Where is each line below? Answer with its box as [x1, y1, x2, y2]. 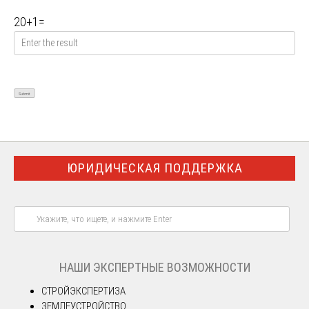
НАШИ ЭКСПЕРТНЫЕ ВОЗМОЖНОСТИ [59, 259, 250, 275]
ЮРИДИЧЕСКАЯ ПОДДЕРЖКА [66, 159, 243, 176]
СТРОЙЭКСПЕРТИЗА [41, 284, 126, 297]
